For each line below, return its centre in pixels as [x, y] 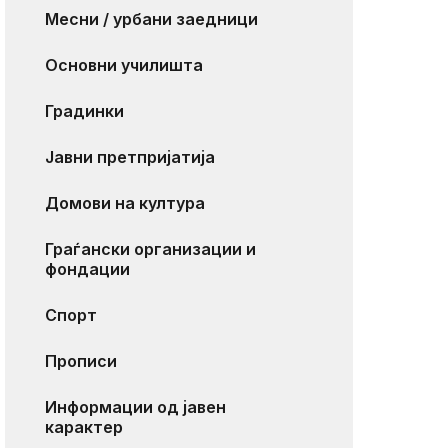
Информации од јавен [136, 407]
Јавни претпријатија [130, 157]
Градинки [85, 111]
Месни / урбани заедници [152, 19]
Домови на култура [125, 203]
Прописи [81, 361]
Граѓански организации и [151, 249]
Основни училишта [124, 65]
